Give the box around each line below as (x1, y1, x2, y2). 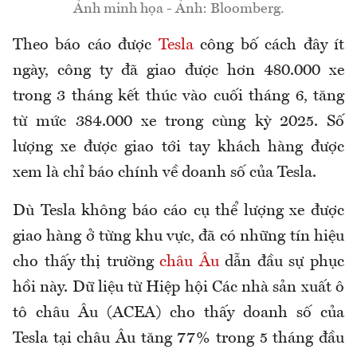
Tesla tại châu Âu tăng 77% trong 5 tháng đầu (13, 331, 344, 347)
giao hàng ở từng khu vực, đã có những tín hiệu (13, 229, 344, 245)
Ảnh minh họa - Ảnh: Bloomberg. (73, 2, 284, 17)
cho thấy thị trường (13, 254, 160, 271)
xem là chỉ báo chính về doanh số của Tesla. (13, 165, 316, 182)
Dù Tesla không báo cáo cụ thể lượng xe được (13, 203, 344, 220)
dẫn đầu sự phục (218, 254, 345, 271)
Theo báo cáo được (13, 37, 159, 54)
